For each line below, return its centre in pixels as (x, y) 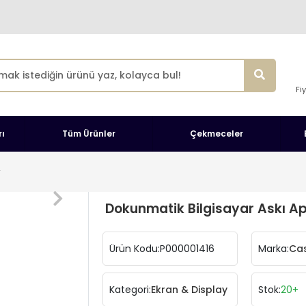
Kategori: (130, 289)
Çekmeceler (216, 134)
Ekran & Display (189, 289)
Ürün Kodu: (135, 248)
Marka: (273, 248)
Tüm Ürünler (89, 134)
